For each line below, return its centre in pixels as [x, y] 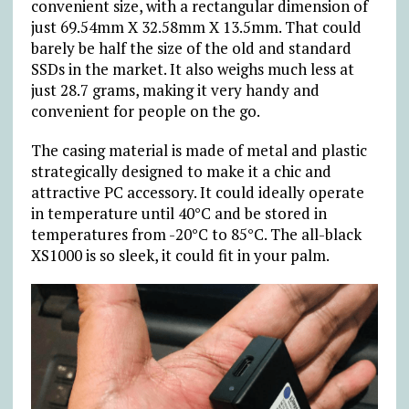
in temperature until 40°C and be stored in [178, 213]
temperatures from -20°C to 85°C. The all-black [196, 234]
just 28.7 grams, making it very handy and [175, 89]
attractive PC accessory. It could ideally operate [197, 192]
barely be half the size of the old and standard [191, 47]
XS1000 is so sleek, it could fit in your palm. [180, 255]
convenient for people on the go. [145, 110]
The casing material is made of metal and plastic [199, 150]
